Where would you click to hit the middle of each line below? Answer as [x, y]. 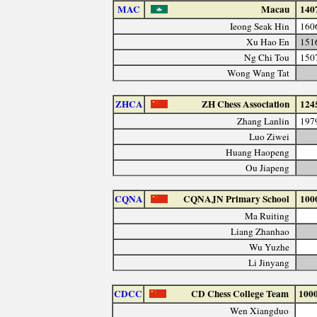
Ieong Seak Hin [260, 26]
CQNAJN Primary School [237, 198]
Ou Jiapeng [268, 167]
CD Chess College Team [240, 293]
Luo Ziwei [270, 136]
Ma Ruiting [267, 215]
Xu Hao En [268, 41]
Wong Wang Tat [259, 73]
